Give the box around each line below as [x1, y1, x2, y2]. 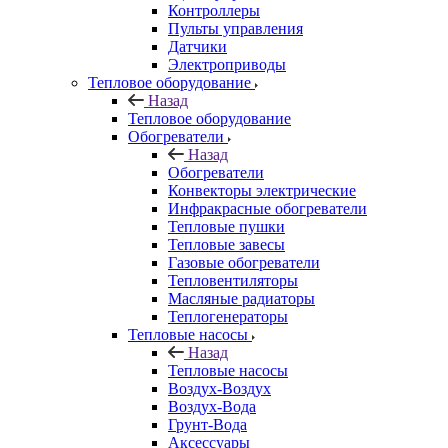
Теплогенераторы [168, 308, 288, 325]
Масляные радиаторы [168, 290, 315, 307]
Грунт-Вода [168, 416, 247, 433]
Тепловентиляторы [168, 272, 298, 289]
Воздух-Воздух [168, 380, 271, 397]
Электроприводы [168, 56, 286, 73]
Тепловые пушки [168, 218, 285, 235]
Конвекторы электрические [168, 182, 356, 199]
